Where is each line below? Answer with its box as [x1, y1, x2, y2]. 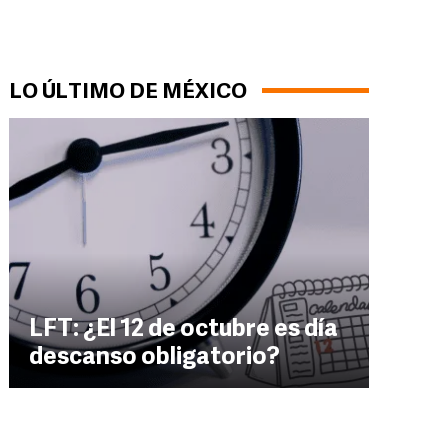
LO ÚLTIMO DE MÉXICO [9, 82, 247, 103]
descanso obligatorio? [29, 346, 280, 370]
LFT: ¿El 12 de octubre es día [29, 318, 338, 342]
